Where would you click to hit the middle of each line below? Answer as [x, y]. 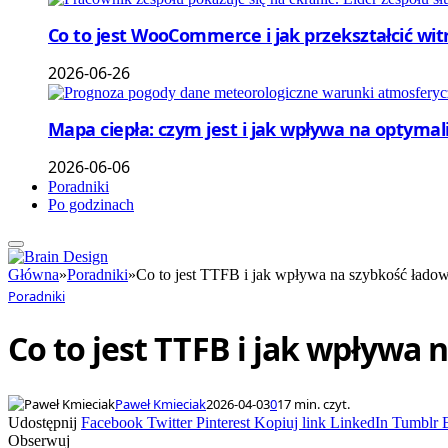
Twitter [169, 422]
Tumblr [415, 422]
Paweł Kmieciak [160, 403]
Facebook [112, 422]
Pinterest [223, 422]
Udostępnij [44, 422]
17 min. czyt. [313, 403]
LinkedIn [359, 422]
